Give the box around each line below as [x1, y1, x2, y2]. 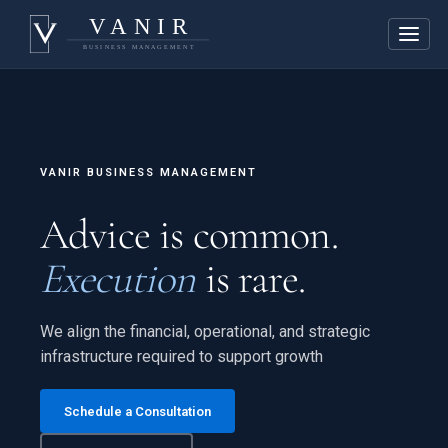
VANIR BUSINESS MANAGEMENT [40, 166, 257, 179]
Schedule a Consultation [64, 403, 211, 419]
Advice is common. [40, 209, 338, 260]
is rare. [195, 253, 305, 304]
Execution [40, 253, 196, 304]
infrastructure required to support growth [40, 347, 323, 366]
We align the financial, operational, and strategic [40, 322, 370, 341]
